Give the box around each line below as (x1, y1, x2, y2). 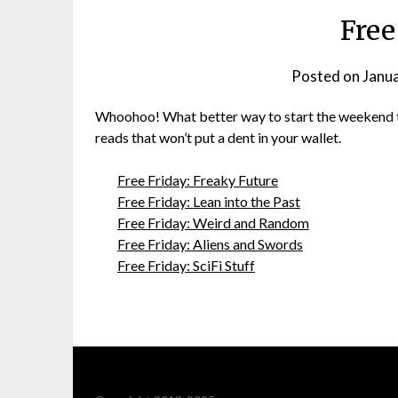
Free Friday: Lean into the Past (117, 192, 300, 210)
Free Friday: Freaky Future (117, 171, 278, 188)
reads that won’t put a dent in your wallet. (95, 128, 341, 146)
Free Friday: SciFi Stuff (117, 256, 255, 274)
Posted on (291, 66, 363, 85)
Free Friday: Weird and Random (117, 213, 309, 231)
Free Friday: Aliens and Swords (117, 235, 303, 252)
